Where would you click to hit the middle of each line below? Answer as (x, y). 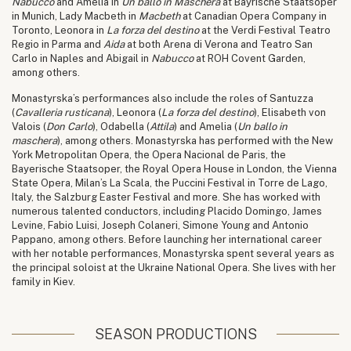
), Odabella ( (121, 126)
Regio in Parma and (58, 44)
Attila (162, 126)
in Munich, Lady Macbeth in (75, 16)
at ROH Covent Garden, (250, 58)
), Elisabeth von (290, 112)
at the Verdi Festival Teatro (266, 30)
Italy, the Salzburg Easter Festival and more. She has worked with (166, 197)
